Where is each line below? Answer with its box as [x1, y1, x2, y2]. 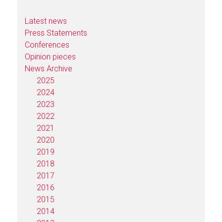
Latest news [25, 16, 67, 26]
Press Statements [25, 28, 87, 38]
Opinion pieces [25, 52, 76, 61]
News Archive [25, 63, 72, 73]
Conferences [25, 40, 69, 50]
